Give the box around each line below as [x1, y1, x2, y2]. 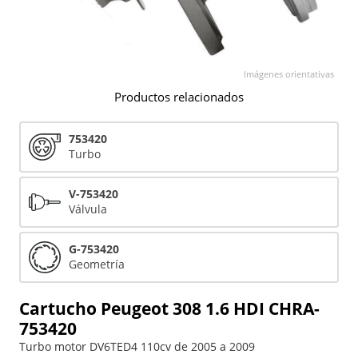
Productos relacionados [114, 89, 244, 105]
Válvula [69, 201, 107, 217]
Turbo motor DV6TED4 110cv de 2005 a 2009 [19, 339, 255, 354]
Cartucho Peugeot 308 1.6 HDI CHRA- [19, 297, 320, 320]
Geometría [69, 257, 125, 272]
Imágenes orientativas [244, 68, 334, 80]
